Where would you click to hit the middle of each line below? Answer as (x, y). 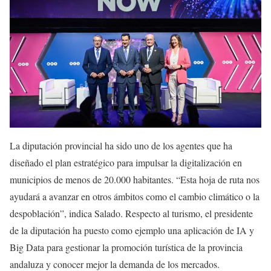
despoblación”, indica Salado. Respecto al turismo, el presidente (131, 213)
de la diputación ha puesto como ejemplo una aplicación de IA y (132, 230)
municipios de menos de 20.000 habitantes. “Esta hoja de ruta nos (135, 179)
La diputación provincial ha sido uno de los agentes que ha (121, 145)
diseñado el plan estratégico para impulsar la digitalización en (126, 162)
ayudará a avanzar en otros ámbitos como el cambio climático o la (135, 196)
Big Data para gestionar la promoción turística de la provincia (126, 247)
